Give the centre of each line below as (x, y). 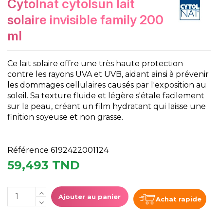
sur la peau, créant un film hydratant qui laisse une (107, 107)
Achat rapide (178, 199)
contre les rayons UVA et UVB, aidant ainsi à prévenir (108, 74)
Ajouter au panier (90, 196)
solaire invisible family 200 (85, 20)
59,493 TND (44, 165)
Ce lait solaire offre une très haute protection (95, 64)
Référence (28, 150)
